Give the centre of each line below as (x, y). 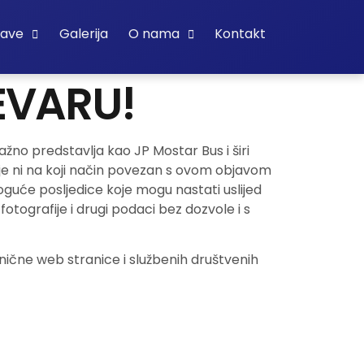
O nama (154, 34)
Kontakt (240, 34)
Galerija (83, 34)
